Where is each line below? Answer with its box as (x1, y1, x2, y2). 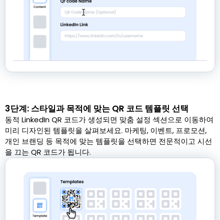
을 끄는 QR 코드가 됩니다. (5, 146, 91, 157)
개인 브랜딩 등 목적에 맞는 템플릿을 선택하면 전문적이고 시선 (5, 136, 212, 146)
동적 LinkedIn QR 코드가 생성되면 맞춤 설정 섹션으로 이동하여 (5, 114, 214, 125)
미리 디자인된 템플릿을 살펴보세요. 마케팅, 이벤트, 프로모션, (5, 125, 207, 136)
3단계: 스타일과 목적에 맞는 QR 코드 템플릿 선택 (5, 102, 189, 114)
